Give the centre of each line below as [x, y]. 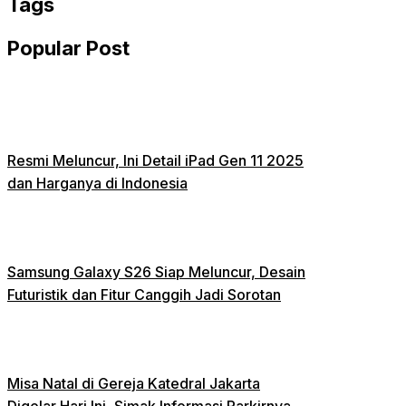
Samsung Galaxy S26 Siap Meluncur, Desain [156, 271]
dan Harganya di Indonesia [97, 183]
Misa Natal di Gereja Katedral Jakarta [134, 383]
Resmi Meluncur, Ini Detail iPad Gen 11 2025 [155, 160]
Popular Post [68, 48]
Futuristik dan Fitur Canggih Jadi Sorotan [144, 294]
